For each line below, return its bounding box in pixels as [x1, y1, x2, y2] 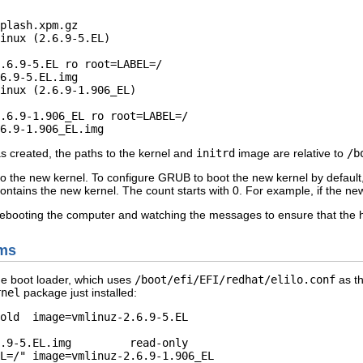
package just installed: [20, 286, 137, 300]
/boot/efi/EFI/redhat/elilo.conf [135, 273, 335, 287]
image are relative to [235, 146, 347, 160]
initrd [196, 146, 235, 160]
